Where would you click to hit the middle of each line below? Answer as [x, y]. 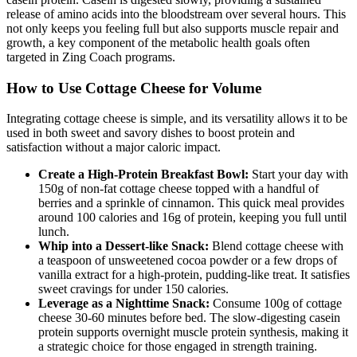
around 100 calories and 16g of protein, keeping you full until [192, 218]
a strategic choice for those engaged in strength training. [178, 347]
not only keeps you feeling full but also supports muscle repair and [173, 28]
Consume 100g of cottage [276, 304]
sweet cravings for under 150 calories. [133, 289]
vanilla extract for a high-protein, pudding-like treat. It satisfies [194, 275]
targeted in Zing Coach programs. [91, 57]
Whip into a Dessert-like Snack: [124, 246]
